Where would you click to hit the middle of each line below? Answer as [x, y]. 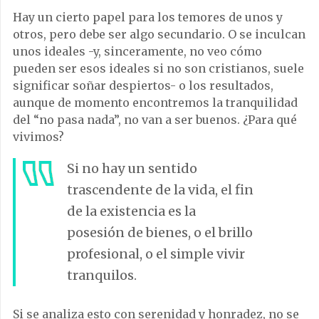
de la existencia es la [131, 211]
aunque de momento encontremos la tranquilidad [155, 102]
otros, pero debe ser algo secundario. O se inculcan [159, 34]
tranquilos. [102, 275]
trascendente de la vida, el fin [160, 189]
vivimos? [38, 136]
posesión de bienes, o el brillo [160, 232]
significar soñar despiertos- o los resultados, [143, 85]
